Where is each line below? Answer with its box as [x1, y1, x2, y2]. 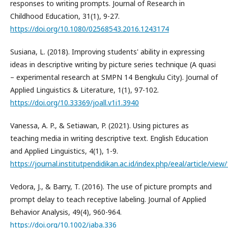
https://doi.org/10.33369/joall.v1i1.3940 [10, 97, 139, 107]
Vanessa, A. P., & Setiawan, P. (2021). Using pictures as [10, 120, 189, 130]
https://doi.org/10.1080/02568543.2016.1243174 [10, 23, 169, 34]
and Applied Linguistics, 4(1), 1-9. [10, 146, 118, 156]
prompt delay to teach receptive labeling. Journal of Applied [10, 194, 206, 204]
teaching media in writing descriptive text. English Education [10, 133, 208, 143]
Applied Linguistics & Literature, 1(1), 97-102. [10, 84, 159, 95]
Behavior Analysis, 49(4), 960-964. [10, 207, 122, 217]
